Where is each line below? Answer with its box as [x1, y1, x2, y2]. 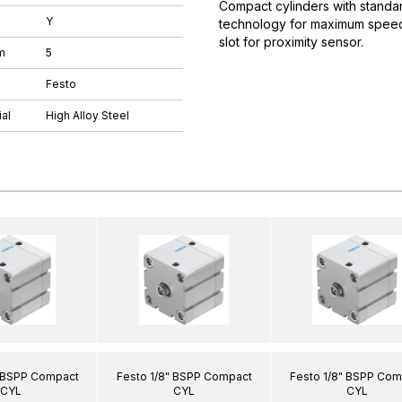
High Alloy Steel [46, 109, 129, 122]
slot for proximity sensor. [219, 34, 363, 49]
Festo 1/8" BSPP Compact [116, 369, 252, 383]
